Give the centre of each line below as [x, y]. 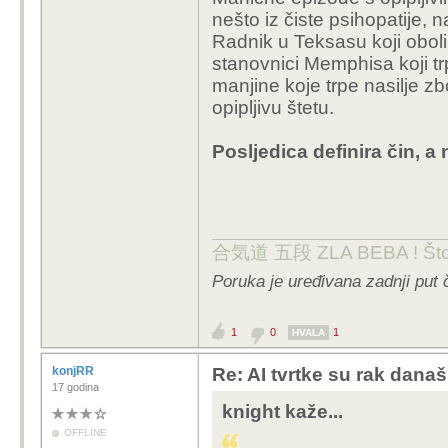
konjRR [74, 371]
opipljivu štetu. [273, 107]
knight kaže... [282, 411]
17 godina [75, 387]
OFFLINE [85, 432]
